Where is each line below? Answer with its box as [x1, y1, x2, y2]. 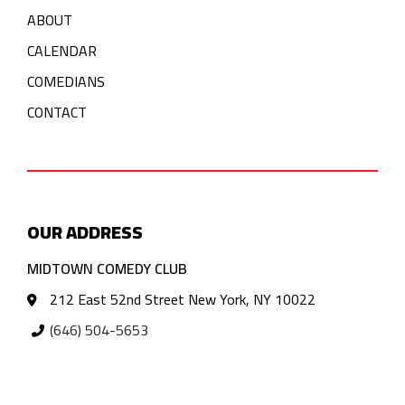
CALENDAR [27, 36, 97, 64]
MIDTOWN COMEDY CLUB [27, 254, 187, 282]
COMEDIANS [27, 67, 105, 95]
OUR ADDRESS [27, 214, 143, 249]
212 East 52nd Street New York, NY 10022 [50, 285, 316, 313]
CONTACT [27, 98, 87, 126]
